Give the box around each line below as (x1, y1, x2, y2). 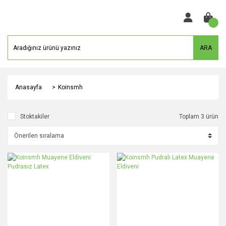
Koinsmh (58, 84, 83, 91)
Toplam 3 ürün (179, 113, 218, 120)
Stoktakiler (20, 113, 49, 120)
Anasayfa (15, 84, 42, 91)
